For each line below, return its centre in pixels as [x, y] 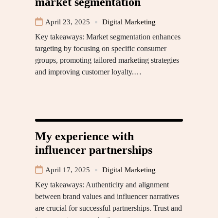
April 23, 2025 [68, 22]
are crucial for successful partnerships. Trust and [109, 208]
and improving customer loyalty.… [88, 72]
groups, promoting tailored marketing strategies [107, 60]
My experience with [84, 136]
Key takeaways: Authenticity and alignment [102, 185]
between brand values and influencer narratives [107, 196]
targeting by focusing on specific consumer [101, 48]
